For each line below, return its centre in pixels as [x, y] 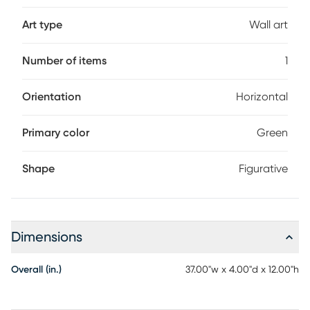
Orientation [52, 97]
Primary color [56, 133]
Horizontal [262, 97]
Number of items [64, 61]
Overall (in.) [36, 270]
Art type [42, 25]
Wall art [268, 25]
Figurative [263, 169]
